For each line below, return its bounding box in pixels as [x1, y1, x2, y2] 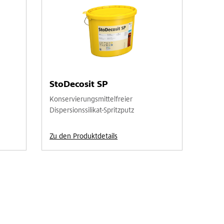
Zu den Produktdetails [49, 132, 118, 140]
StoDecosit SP [49, 80, 108, 89]
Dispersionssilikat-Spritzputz [49, 106, 134, 114]
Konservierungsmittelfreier [49, 95, 133, 103]
